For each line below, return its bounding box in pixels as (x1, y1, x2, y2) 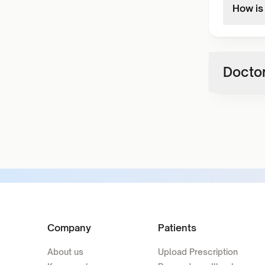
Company (47, 222, 91, 234)
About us (47, 247, 83, 257)
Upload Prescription (157, 247, 238, 257)
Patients (157, 222, 196, 234)
